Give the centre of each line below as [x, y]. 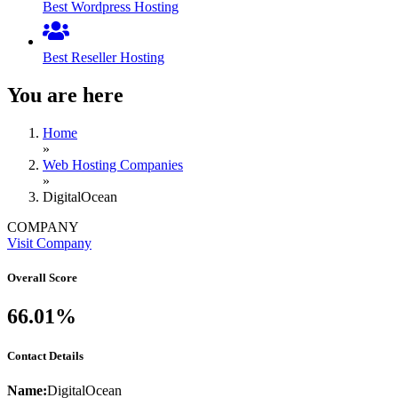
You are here [65, 96]
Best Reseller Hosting [103, 58]
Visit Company [49, 243]
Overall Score [42, 278]
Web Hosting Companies [113, 165]
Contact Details [45, 355]
